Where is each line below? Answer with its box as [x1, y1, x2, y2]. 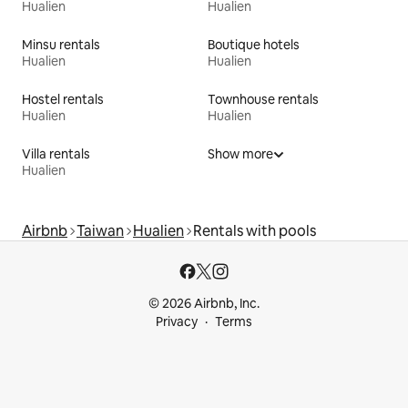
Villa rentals [22, 146, 90, 163]
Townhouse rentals [208, 91, 319, 108]
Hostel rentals [22, 91, 104, 108]
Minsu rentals [22, 36, 100, 54]
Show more [208, 146, 273, 163]
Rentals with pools [193, 221, 316, 241]
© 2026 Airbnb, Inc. [148, 295, 260, 312]
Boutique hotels [208, 36, 300, 54]
